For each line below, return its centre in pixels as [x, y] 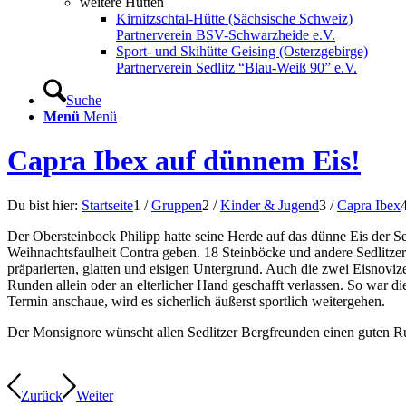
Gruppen [177, 205]
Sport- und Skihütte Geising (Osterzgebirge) [242, 51]
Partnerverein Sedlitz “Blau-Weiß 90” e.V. [237, 68]
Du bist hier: [43, 205]
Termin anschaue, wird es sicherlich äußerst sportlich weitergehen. [196, 301]
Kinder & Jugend [270, 205]
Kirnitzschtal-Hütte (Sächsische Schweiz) [234, 19]
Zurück [42, 395]
